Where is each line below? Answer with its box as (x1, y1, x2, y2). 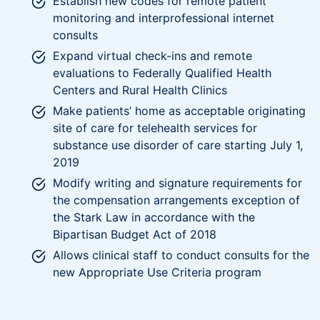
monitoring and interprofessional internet (53, 10, 274, 25)
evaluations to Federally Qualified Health (53, 65, 271, 80)
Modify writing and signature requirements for (53, 175, 302, 190)
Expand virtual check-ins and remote (53, 48, 252, 63)
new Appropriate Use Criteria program (53, 264, 261, 279)
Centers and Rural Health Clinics (53, 82, 227, 97)
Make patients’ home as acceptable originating (53, 103, 306, 118)
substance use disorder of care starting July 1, (53, 137, 303, 152)
